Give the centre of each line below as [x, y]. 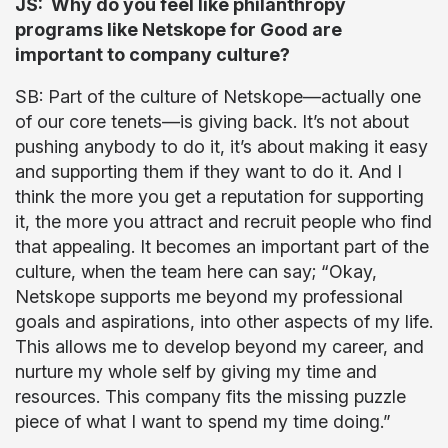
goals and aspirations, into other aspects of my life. [224, 321]
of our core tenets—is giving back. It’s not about [212, 121]
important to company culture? [152, 54]
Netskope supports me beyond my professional [209, 296]
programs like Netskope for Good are [178, 29]
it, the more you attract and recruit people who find [223, 221]
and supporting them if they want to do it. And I [208, 171]
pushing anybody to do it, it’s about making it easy [221, 146]
